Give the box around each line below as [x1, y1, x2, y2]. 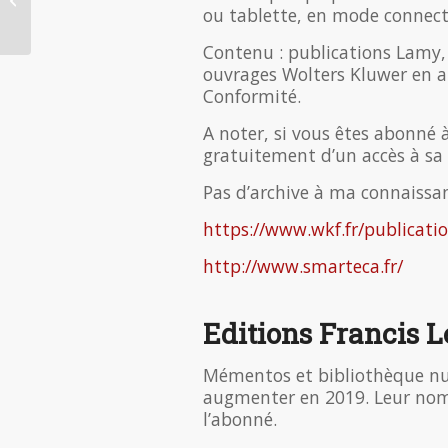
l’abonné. [203, 406, 277, 431]
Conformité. [203, 84, 301, 109]
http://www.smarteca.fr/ [203, 253, 403, 278]
